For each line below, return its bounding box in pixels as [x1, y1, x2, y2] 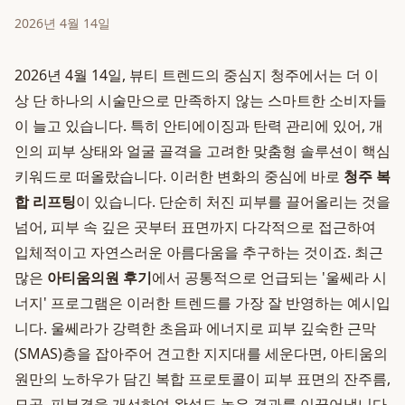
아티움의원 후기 [47, 268, 152, 287]
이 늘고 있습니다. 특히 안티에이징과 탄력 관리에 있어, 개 [14, 116, 383, 136]
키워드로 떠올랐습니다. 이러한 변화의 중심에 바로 [14, 166, 344, 186]
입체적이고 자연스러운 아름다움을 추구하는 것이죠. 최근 [14, 242, 383, 262]
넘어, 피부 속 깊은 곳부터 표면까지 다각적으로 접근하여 [14, 217, 376, 237]
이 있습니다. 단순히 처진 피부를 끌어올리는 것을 [76, 192, 391, 212]
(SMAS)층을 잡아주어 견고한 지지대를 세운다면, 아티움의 [14, 344, 388, 363]
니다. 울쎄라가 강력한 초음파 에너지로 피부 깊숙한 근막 [14, 318, 376, 338]
